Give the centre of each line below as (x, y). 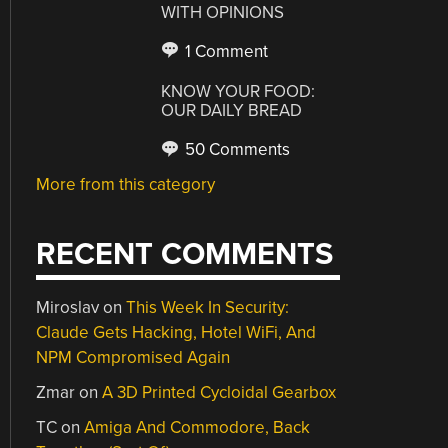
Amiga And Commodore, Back (197, 427)
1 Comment (225, 51)
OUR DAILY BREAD (232, 110)
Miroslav (68, 307)
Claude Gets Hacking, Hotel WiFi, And (176, 332)
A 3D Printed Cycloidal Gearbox (219, 392)
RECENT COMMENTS (185, 254)
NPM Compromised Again (133, 357)
